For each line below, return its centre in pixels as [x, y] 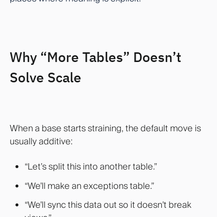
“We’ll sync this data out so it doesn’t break [108, 205]
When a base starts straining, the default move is [105, 128]
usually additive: [41, 141]
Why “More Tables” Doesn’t [95, 57]
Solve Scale [46, 77]
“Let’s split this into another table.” [91, 167]
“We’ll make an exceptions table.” [89, 186]
